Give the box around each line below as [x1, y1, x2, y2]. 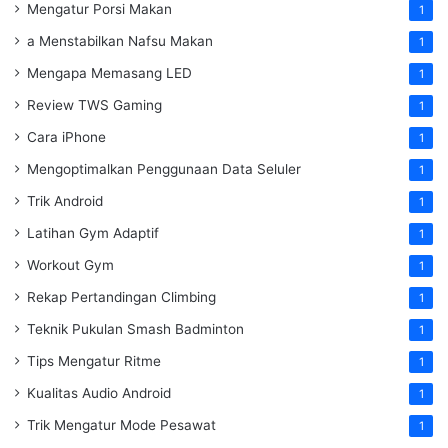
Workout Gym [27, 257, 114, 274]
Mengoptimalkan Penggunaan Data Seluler [27, 161, 301, 178]
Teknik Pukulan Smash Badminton [27, 321, 244, 338]
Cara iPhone [27, 129, 106, 146]
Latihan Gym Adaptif [27, 225, 159, 242]
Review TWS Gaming [27, 97, 162, 114]
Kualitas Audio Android [27, 385, 171, 402]
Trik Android [27, 193, 103, 210]
